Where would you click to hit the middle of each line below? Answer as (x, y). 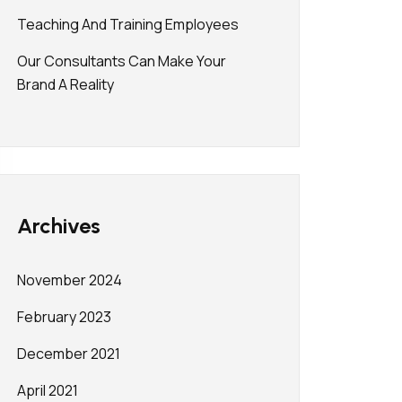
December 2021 (69, 354)
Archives (59, 226)
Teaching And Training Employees (128, 24)
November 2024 (70, 280)
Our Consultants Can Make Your (122, 61)
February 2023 (64, 317)
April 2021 (48, 390)
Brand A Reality (66, 84)
